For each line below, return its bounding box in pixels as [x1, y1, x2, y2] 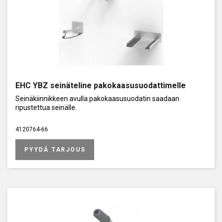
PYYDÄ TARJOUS [24, 146, 86, 153]
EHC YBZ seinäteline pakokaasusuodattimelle [15, 80, 186, 90]
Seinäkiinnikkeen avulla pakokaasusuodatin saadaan [15, 94, 179, 103]
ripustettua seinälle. [15, 103, 77, 111]
